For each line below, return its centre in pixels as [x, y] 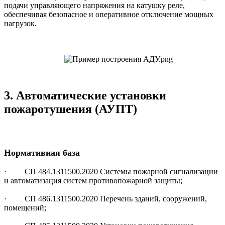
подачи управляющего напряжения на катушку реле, [94, 6]
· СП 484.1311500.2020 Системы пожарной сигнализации [111, 172]
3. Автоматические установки [85, 95]
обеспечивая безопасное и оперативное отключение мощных [109, 15]
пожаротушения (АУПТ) [71, 109]
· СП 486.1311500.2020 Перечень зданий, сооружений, [105, 199]
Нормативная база [42, 152]
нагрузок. [20, 24]
